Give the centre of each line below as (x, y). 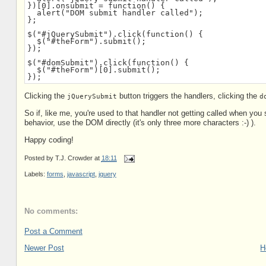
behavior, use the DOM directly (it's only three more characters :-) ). (140, 122)
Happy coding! (49, 140)
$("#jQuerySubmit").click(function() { (115, 34)
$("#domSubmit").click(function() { (108, 62)
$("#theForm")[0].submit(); (94, 69)
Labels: (35, 174)
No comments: (51, 211)
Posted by (39, 158)
